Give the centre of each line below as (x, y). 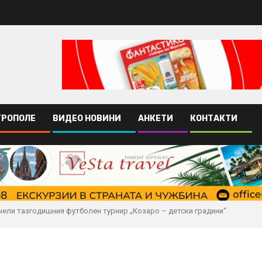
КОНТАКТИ (214, 119)
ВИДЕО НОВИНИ (87, 119)
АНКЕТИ (156, 119)
